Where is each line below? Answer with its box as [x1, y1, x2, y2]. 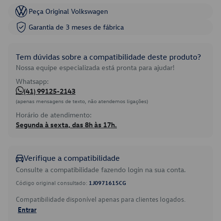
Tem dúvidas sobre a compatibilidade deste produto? [16, 52, 201, 62]
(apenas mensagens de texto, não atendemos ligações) [16, 97, 148, 105]
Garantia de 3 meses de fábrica [29, 22, 124, 32]
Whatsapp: [16, 76, 49, 86]
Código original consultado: [16, 179, 89, 186]
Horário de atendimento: [16, 110, 92, 119]
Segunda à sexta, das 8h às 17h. [16, 120, 117, 129]
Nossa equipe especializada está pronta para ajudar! [16, 63, 175, 72]
